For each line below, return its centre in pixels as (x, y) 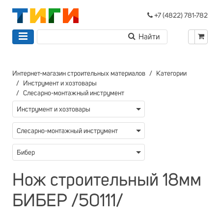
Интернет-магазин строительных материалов (79, 74)
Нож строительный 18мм (107, 181)
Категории (171, 74)
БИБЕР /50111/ (68, 201)
